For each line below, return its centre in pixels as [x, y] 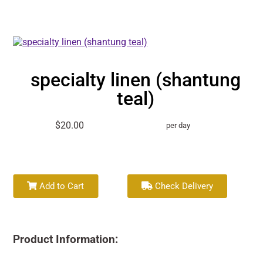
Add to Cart [61, 186]
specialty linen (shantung [135, 80]
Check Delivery [183, 186]
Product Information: [66, 239]
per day [178, 125]
